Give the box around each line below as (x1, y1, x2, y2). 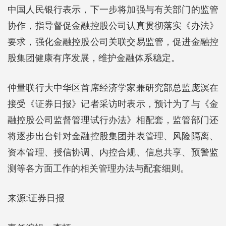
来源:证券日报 (8, 193, 65, 203)
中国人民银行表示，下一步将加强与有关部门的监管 (8, 5, 218, 15)
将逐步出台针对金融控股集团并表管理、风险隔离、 (8, 131, 218, 141)
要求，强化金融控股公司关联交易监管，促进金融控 (8, 37, 218, 47)
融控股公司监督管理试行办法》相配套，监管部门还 (8, 115, 218, 125)
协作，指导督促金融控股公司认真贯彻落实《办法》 (8, 21, 218, 31)
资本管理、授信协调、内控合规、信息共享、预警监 (8, 147, 218, 157)
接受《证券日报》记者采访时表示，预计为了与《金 (8, 99, 218, 109)
